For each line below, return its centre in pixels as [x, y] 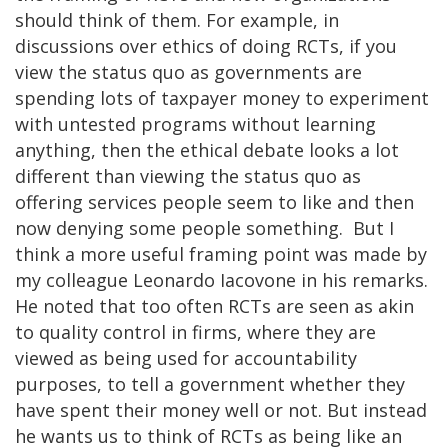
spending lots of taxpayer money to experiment [222, 97]
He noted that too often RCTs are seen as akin [214, 305]
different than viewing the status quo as [188, 175]
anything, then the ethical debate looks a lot [207, 149]
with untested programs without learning [195, 123]
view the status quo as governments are [188, 71]
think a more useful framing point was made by [221, 253]
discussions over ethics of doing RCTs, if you [206, 45]
